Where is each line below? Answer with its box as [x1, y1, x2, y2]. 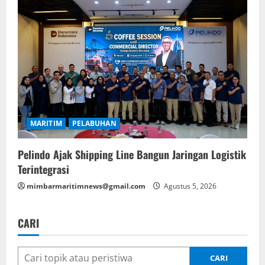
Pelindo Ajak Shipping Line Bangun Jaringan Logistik [18, 147, 246, 163]
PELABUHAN [72, 118, 117, 129]
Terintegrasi [18, 161, 69, 177]
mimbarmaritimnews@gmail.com [27, 181, 146, 192]
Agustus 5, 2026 [162, 181, 216, 192]
